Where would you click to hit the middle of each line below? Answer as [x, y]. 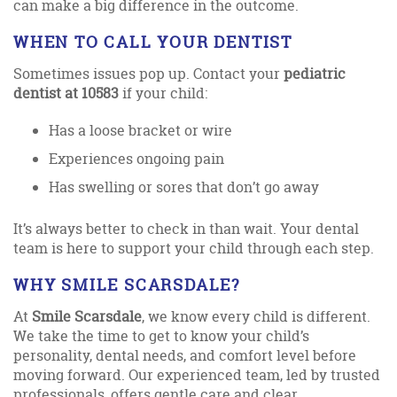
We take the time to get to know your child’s [161, 335]
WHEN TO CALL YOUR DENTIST [153, 42]
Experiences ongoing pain [136, 158]
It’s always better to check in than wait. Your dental [186, 228]
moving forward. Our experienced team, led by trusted [197, 374]
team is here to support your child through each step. [194, 248]
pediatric [313, 73]
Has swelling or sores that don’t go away [184, 187]
